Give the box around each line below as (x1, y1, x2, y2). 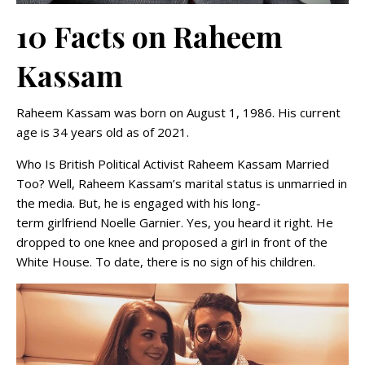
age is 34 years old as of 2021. (16, 124, 189, 141)
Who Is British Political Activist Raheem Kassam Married (16, 156, 329, 173)
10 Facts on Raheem (16, 16, 283, 56)
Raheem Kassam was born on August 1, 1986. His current (16, 104, 341, 121)
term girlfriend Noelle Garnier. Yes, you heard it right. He (16, 214, 333, 231)
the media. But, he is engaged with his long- (16, 195, 261, 212)
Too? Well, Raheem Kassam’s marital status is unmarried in (16, 175, 347, 192)
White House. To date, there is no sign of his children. (16, 253, 315, 270)
